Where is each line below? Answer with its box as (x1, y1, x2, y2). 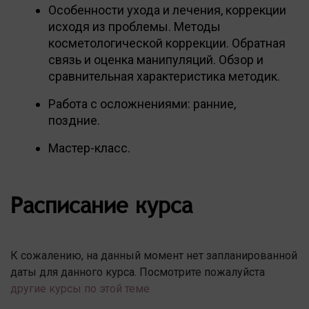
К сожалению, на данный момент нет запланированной (10, 248, 297, 262)
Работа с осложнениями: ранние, (48, 96, 236, 111)
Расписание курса (10, 190, 192, 219)
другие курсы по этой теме (10, 281, 150, 295)
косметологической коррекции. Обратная (48, 35, 286, 50)
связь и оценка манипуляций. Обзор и (48, 52, 263, 67)
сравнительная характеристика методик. (48, 68, 280, 83)
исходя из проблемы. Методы (48, 19, 221, 34)
